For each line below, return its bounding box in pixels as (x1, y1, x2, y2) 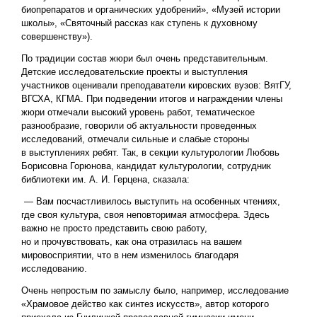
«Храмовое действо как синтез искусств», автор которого (21, 299, 269, 310)
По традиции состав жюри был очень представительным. (21, 53, 268, 64)
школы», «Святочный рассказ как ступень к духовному (21, 18, 258, 29)
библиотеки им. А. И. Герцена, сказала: (21, 174, 190, 185)
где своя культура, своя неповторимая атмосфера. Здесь (21, 209, 270, 221)
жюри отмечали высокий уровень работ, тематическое (21, 107, 255, 118)
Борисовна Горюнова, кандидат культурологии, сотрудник (21, 161, 271, 172)
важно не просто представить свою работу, (21, 223, 207, 234)
